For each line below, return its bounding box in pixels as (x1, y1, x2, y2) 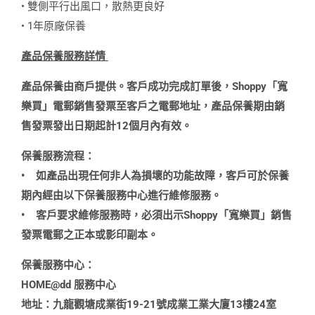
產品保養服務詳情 (21, 50, 108, 63)
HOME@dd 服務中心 (21, 278, 116, 291)
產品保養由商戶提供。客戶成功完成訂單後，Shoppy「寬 (21, 80, 288, 93)
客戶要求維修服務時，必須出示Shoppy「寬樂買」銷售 (36, 209, 292, 221)
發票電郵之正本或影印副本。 (21, 229, 158, 241)
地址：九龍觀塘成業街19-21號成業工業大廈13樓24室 (21, 298, 276, 311)
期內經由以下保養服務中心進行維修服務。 (21, 189, 221, 202)
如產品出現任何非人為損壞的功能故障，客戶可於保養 (36, 169, 289, 182)
